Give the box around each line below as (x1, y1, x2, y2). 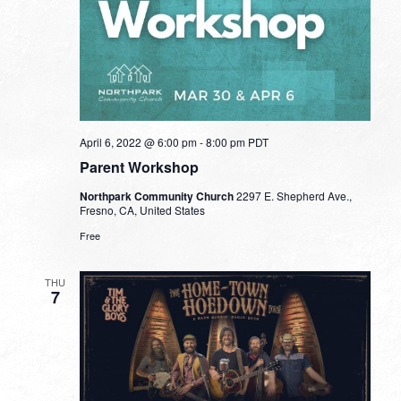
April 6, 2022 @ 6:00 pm (79, 133, 197, 149)
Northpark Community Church (79, 187, 236, 204)
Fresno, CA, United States (79, 201, 205, 218)
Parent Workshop (79, 156, 199, 177)
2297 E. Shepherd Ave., (235, 187, 352, 203)
